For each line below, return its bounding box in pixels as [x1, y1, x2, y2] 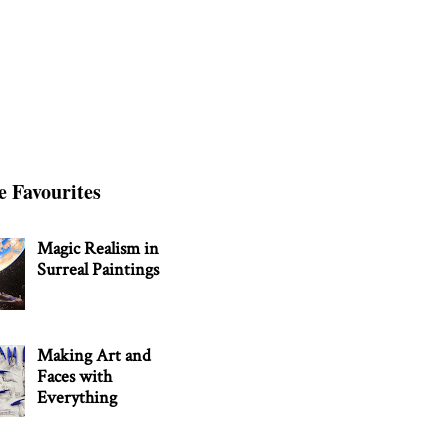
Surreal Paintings [37, 258, 160, 282]
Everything [37, 385, 118, 409]
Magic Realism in [37, 237, 160, 261]
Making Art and [37, 343, 152, 367]
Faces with [37, 364, 113, 388]
